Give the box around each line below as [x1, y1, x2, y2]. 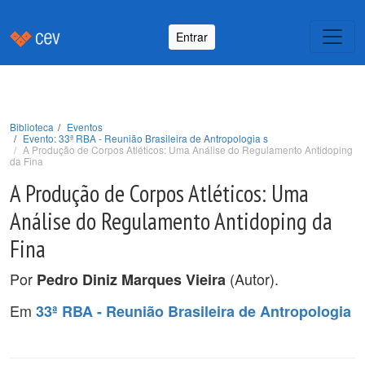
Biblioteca [10, 120, 54, 134]
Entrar [176, 28, 208, 45]
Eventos [67, 120, 103, 134]
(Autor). [226, 268, 279, 289]
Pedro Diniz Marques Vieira [37, 269, 226, 290]
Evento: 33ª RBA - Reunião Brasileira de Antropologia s [23, 131, 268, 145]
